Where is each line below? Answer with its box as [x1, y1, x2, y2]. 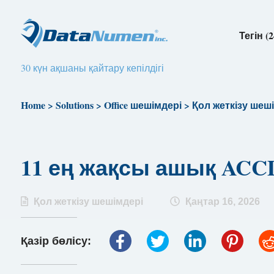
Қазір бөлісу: [20, 234, 94, 247]
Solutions [55, 98, 94, 112]
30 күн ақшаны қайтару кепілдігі [20, 61, 164, 74]
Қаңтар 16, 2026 [182, 196, 260, 207]
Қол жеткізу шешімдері [33, 196, 143, 207]
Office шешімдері [103, 98, 182, 112]
